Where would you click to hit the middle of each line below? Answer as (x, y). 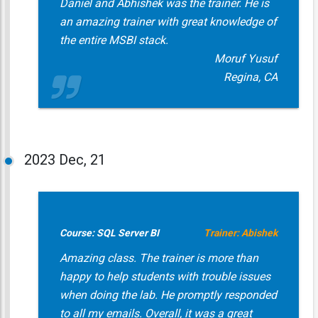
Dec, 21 (82, 160)
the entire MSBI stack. (114, 40)
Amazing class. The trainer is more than (159, 258)
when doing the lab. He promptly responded (168, 295)
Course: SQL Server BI (109, 233)
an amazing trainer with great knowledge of (168, 22)
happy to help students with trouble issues (165, 276)
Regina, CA (250, 77)
